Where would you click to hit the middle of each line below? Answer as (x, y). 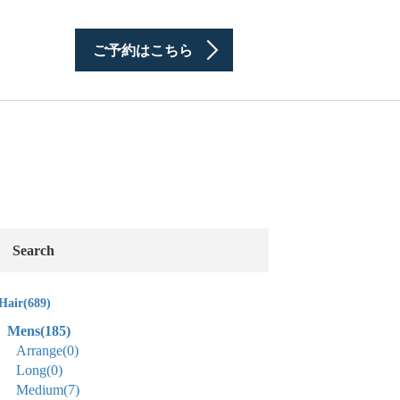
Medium (40, 390)
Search (33, 250)
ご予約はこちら (143, 50)
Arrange (39, 350)
